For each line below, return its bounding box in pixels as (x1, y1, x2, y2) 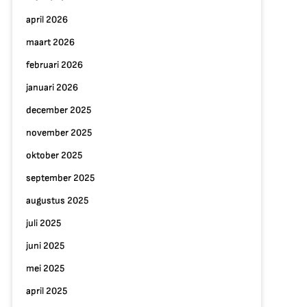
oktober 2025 (25, 149, 82, 161)
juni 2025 (25, 240, 64, 251)
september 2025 (25, 172, 95, 184)
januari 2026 (25, 82, 78, 93)
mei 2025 (25, 262, 64, 274)
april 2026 (25, 14, 68, 25)
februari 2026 (25, 59, 83, 71)
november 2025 (25, 127, 92, 138)
